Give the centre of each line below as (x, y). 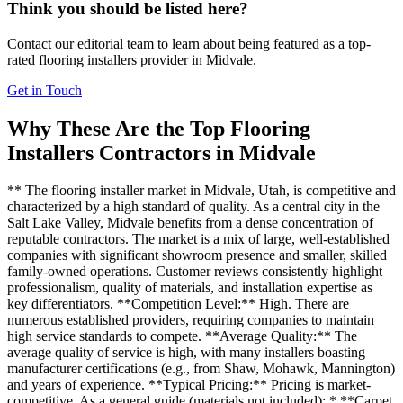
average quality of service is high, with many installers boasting (186, 353)
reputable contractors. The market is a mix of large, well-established (198, 239)
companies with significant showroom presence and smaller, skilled (197, 255)
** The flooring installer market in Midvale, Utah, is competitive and (201, 191)
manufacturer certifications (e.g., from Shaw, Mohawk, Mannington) (201, 369)
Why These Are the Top (119, 128)
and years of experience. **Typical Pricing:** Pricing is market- (189, 385)
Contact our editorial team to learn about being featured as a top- (189, 43)
